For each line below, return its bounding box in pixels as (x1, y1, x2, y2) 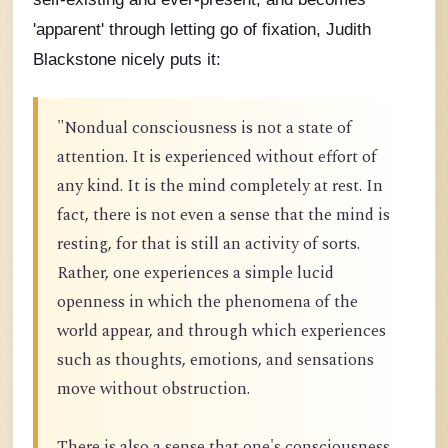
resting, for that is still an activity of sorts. (57, 231, 360, 257)
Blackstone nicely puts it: (33, 49, 221, 68)
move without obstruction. (57, 376, 250, 402)
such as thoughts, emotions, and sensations (57, 347, 374, 373)
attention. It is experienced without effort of (57, 144, 377, 170)
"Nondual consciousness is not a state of (57, 115, 352, 141)
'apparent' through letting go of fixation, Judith (33, 19, 371, 38)
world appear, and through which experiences (57, 318, 386, 344)
